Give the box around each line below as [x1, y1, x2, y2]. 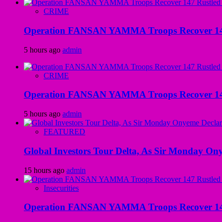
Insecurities [44, 183, 79, 192]
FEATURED [44, 127, 85, 136]
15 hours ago [24, 166, 66, 174]
